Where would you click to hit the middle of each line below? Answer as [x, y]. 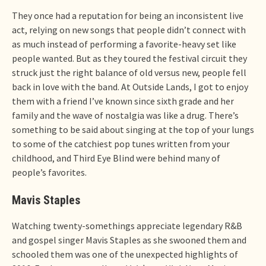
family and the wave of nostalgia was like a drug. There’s [125, 115]
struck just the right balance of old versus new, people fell [129, 72]
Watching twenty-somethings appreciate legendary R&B [127, 225]
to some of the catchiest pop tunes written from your [121, 143]
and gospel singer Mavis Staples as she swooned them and [129, 240]
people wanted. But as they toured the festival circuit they [129, 58]
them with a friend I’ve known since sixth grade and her [123, 101]
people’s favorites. [49, 172]
